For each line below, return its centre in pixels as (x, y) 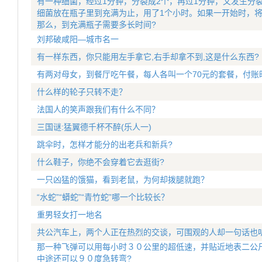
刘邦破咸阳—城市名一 (78, 39)
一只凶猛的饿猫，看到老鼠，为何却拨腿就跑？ (123, 180)
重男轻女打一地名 (70, 215)
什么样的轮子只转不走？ (82, 92)
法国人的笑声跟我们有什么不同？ (98, 109)
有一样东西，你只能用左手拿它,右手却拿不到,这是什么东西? (148, 57)
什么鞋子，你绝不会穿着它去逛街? (101, 162)
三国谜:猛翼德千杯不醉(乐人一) (94, 127)
